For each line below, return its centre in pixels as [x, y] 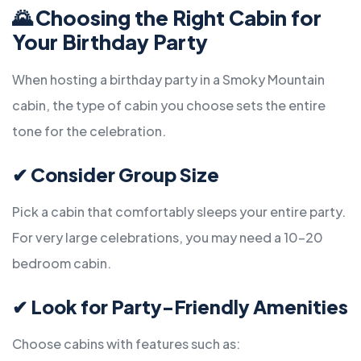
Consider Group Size [125, 175]
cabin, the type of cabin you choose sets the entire [169, 106]
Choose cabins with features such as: [126, 344]
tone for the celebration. [89, 131]
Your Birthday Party [110, 42]
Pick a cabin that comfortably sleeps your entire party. [179, 212]
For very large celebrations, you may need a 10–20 [168, 238]
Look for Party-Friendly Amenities [189, 307]
